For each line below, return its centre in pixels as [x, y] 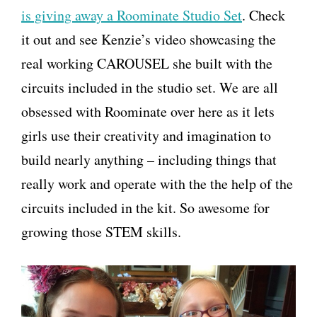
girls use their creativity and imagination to [146, 136]
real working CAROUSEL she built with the [147, 63]
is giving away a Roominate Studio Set [132, 15]
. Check [264, 15]
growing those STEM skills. [101, 232]
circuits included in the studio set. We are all [150, 87]
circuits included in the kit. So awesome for [145, 208]
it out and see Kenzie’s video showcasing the [149, 39]
